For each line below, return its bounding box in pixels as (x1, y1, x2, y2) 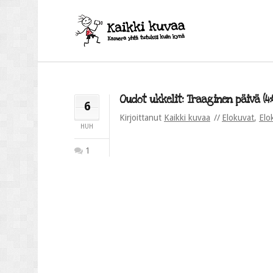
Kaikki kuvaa (164, 113, 210, 122)
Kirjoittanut (119, 113, 164, 122)
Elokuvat (222, 113, 254, 122)
